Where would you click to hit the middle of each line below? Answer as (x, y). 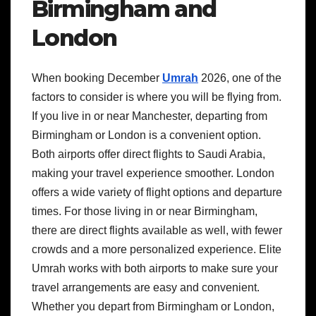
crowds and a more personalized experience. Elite (157, 249)
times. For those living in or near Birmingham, (145, 211)
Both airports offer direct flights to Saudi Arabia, (148, 154)
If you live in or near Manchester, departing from (150, 116)
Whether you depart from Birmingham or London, (153, 306)
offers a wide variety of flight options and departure (157, 192)
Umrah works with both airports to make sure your (155, 268)
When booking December (97, 78)
